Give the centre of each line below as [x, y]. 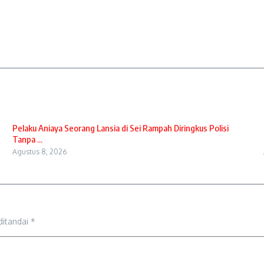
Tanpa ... [27, 139]
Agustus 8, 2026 [39, 152]
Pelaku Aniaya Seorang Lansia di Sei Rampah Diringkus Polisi [120, 128]
